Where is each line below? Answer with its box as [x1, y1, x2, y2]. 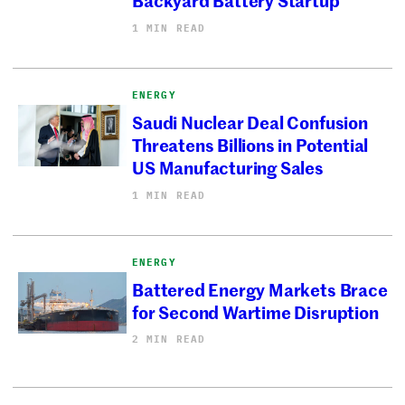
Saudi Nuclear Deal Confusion [132, 109, 368, 135]
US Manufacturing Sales [132, 155, 324, 180]
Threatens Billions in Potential [132, 132, 369, 157]
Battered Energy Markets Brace [132, 277, 388, 302]
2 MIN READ [132, 333, 206, 346]
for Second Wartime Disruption [132, 299, 379, 325]
